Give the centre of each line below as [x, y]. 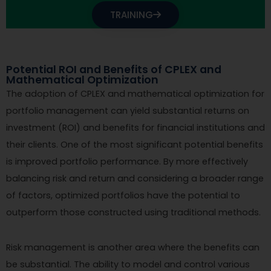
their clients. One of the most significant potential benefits [135, 144]
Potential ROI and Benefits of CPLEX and [114, 69]
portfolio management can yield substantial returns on [128, 110]
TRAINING [132, 15]
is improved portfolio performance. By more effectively [127, 161]
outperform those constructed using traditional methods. [133, 212]
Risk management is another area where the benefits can [133, 247]
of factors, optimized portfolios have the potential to [123, 195]
